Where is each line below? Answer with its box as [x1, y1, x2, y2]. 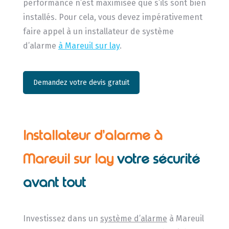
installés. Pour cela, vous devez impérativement [22, 12, 202, 22]
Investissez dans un [22, 213, 100, 223]
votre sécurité [117, 150, 200, 167]
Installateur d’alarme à [22, 127, 163, 144]
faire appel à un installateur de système [22, 27, 174, 37]
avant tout [22, 174, 86, 191]
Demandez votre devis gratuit [33, 78, 129, 87]
